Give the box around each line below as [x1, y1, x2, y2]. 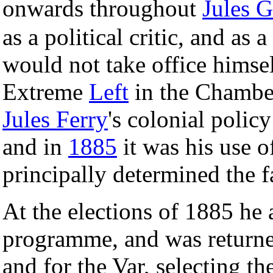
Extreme [2, 78, 89, 105]
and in [2, 133, 68, 160]
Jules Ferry [2, 105, 108, 132]
